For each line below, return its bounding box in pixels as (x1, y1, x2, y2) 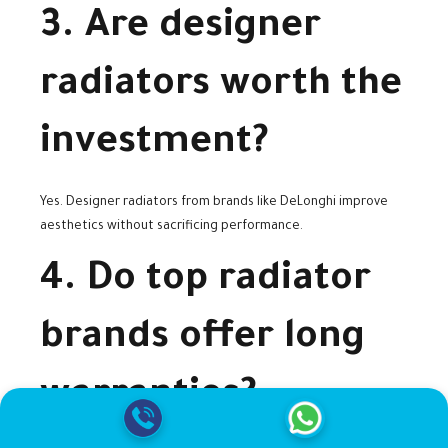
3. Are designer (40, 8, 321, 51)
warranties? (40, 377, 257, 420)
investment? (40, 124, 269, 167)
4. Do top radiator (40, 261, 371, 304)
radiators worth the (40, 66, 402, 109)
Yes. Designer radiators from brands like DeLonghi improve (40, 196, 388, 211)
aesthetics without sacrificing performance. (40, 220, 303, 235)
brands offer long (40, 319, 365, 362)
